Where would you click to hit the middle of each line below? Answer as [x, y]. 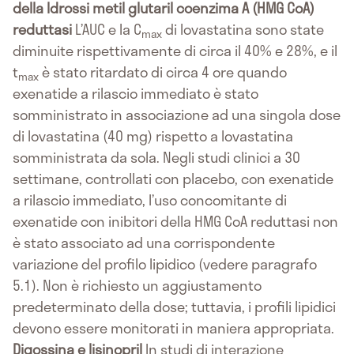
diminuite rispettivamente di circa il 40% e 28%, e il [175, 51]
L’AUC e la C [107, 30]
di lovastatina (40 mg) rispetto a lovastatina [153, 136]
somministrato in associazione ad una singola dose [177, 115]
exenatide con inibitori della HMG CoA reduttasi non [175, 222]
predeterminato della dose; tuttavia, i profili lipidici [174, 307]
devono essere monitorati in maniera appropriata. [173, 328]
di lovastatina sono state [243, 30]
